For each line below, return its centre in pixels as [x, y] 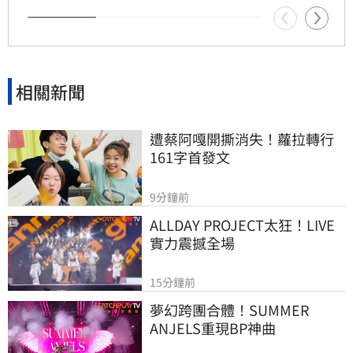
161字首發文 [190, 157]
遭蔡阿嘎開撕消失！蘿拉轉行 [242, 139]
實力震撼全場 [192, 242]
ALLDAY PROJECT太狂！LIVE [242, 224]
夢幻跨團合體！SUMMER [229, 310]
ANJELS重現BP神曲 [213, 328]
